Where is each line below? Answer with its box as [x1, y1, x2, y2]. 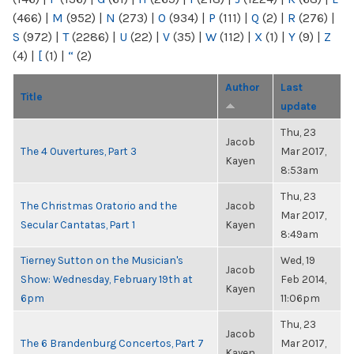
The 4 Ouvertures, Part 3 [21, 145, 137, 157]
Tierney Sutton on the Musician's [21, 254, 183, 266]
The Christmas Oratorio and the [21, 199, 177, 212]
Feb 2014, [281, 273, 326, 285]
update [281, 100, 317, 112]
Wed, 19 [281, 254, 315, 266]
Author [225, 81, 260, 93]
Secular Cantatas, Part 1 [21, 218, 135, 231]
